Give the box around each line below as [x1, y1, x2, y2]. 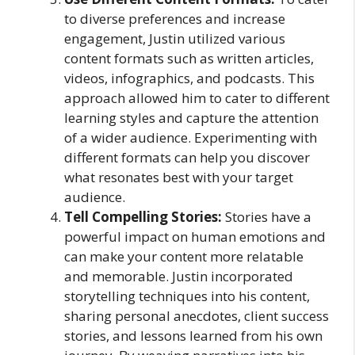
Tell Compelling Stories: [64, 207, 225, 226]
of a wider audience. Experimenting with [64, 128, 317, 147]
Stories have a [225, 207, 311, 226]
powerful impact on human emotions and [64, 227, 326, 246]
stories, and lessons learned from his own [64, 326, 323, 345]
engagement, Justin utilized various [64, 29, 285, 48]
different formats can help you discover [64, 147, 310, 166]
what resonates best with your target [64, 167, 293, 186]
